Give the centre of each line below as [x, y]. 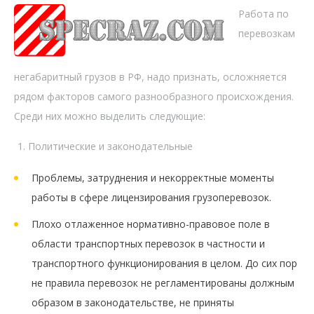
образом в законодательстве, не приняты [133, 302]
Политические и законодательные [110, 146]
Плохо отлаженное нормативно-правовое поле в [151, 224]
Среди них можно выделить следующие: [110, 116]
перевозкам [267, 33]
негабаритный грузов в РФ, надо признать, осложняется [150, 76]
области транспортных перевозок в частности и [148, 243]
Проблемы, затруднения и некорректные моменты [153, 177]
